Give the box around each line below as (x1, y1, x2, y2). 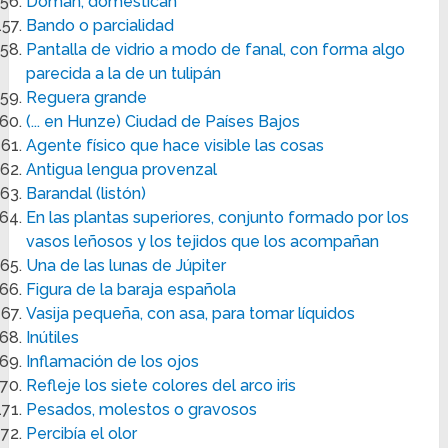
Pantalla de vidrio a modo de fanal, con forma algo (26, 40, 406, 60)
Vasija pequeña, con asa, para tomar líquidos (26, 304, 356, 324)
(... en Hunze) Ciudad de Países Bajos (26, 112, 301, 132)
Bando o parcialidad (26, 16, 175, 36)
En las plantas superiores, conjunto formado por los (26, 208, 410, 228)
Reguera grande (26, 88, 148, 108)
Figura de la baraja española (26, 280, 237, 300)
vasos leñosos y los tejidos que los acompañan (26, 232, 380, 252)
